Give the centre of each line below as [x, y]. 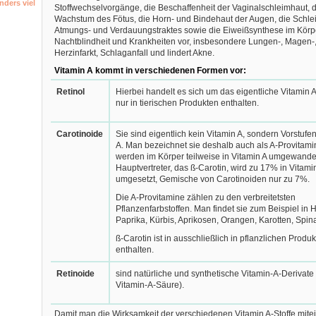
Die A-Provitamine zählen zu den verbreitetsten [205, 197]
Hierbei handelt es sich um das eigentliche [198, 92]
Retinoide [75, 274]
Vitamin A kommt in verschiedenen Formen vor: [150, 71]
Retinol [70, 92]
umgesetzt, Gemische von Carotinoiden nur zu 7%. [212, 179]
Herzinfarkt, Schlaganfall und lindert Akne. [134, 53]
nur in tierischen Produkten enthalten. [187, 103]
